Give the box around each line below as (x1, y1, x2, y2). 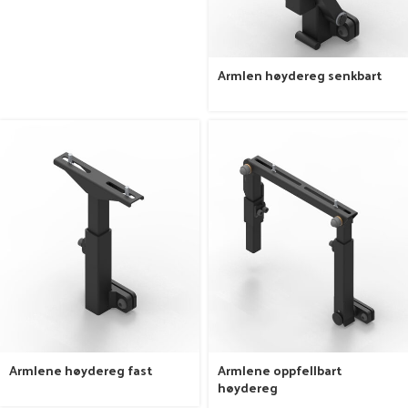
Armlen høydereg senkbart (218, 63, 382, 87)
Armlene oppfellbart (218, 359, 342, 382)
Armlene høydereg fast (9, 359, 152, 382)
